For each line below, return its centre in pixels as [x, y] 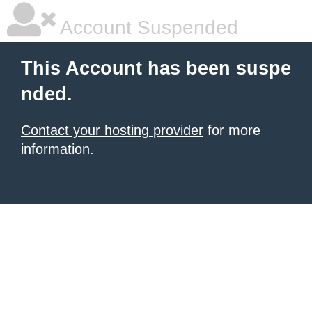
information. [57, 149]
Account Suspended [147, 28]
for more [232, 130]
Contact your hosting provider [112, 130]
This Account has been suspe [156, 68]
